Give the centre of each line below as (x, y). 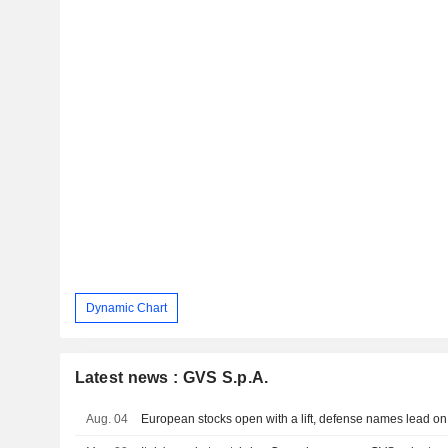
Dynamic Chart (126, 307)
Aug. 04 (107, 419)
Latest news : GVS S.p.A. (171, 378)
